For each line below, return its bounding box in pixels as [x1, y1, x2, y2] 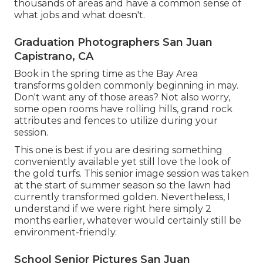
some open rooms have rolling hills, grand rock [14, 103, 232, 114]
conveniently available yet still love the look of [14, 156, 231, 167]
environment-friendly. [14, 226, 117, 238]
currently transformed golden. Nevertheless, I [14, 191, 230, 203]
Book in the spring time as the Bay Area [14, 68, 198, 79]
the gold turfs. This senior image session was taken [14, 167, 249, 179]
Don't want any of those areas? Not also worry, [14, 91, 230, 103]
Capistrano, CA [14, 49, 93, 63]
